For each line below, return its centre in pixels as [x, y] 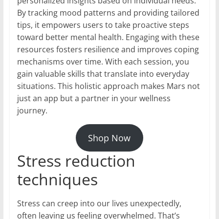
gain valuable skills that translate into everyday [103, 74]
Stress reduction [76, 161]
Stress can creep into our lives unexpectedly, [99, 204]
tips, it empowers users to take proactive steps [103, 25]
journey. [32, 111]
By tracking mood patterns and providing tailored [108, 13]
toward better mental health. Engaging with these [108, 37]
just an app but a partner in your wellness [94, 99]
